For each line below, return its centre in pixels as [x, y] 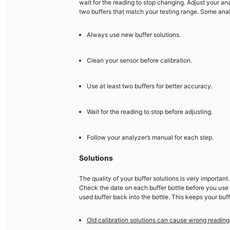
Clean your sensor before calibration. [139, 60]
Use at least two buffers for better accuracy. [150, 86]
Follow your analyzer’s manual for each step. [150, 137]
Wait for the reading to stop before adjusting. [150, 111]
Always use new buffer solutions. [134, 34]
